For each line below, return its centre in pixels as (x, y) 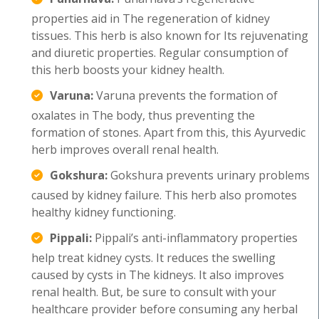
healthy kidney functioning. (104, 212)
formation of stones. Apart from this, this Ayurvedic (168, 132)
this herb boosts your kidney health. (128, 70)
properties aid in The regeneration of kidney (151, 19)
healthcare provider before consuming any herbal (164, 309)
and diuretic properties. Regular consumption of (160, 53)
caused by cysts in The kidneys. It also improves (158, 275)
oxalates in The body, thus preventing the (143, 115)
